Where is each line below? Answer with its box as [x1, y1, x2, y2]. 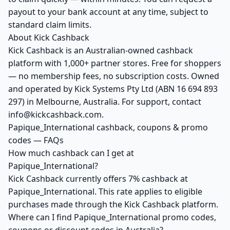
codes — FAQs [8, 135, 64, 146]
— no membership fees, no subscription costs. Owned [8, 70, 219, 82]
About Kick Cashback [8, 32, 89, 43]
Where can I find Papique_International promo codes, [8, 212, 216, 223]
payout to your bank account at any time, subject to [8, 6, 208, 17]
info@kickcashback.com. [8, 109, 104, 120]
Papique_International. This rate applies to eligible [8, 186, 202, 197]
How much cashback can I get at [8, 147, 134, 159]
